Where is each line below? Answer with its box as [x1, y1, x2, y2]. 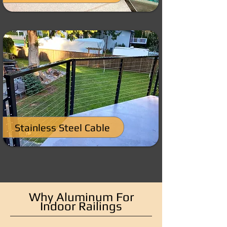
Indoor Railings [40, 199, 122, 213]
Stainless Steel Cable [15, 121, 110, 133]
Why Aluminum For [28, 190, 134, 204]
